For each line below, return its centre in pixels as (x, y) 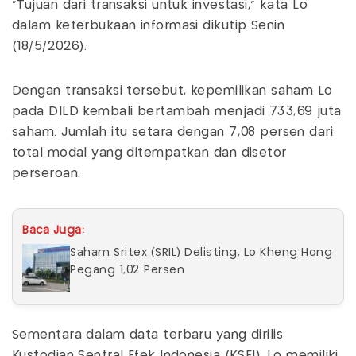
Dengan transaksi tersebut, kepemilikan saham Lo (172, 91)
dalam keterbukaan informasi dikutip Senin (149, 25)
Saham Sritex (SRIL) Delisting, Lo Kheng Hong (201, 252)
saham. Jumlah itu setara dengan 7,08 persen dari (173, 132)
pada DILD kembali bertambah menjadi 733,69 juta (177, 111)
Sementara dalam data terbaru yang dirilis (148, 335)
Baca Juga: (53, 230)
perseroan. (46, 173)
